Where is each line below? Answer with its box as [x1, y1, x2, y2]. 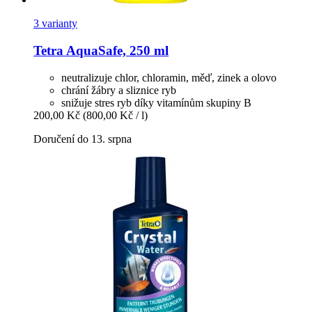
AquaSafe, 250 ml [63, 42, 169, 58]
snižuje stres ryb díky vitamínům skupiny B [61, 96, 251, 109]
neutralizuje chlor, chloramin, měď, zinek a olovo [61, 71, 276, 84]
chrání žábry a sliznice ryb [61, 84, 176, 96]
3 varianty [33, 17, 77, 30]
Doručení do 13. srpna [33, 132, 132, 145]
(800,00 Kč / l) [83, 109, 148, 121]
